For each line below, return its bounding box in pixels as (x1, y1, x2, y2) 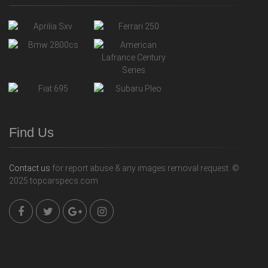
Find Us (9, 124, 54, 140)
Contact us (9, 163, 50, 173)
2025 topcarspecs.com (9, 175, 98, 185)
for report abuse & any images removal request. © (50, 163, 239, 173)
